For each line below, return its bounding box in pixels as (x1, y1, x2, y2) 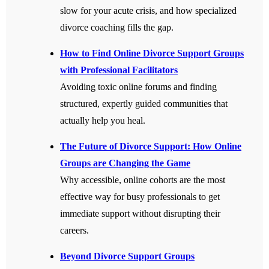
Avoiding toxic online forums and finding (60, 82, 217, 92)
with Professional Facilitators (60, 65, 178, 76)
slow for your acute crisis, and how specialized (60, 5, 237, 16)
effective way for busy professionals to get (60, 192, 220, 202)
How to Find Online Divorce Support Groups (60, 48, 244, 59)
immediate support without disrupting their (60, 208, 220, 219)
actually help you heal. (60, 115, 145, 126)
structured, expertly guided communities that (60, 98, 228, 109)
